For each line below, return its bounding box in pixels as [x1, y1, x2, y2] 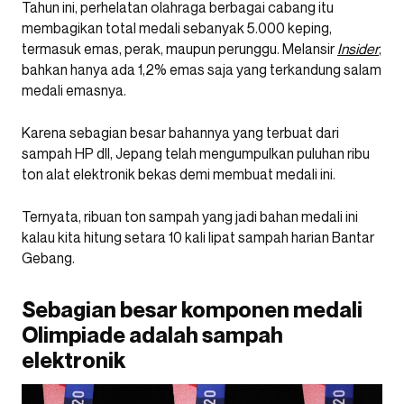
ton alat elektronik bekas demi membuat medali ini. [22, 165, 335, 183]
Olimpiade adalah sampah [22, 322, 283, 348]
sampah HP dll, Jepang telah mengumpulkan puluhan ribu [22, 144, 370, 162]
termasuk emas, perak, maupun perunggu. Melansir [22, 40, 337, 58]
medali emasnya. [22, 81, 126, 99]
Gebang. [22, 249, 75, 267]
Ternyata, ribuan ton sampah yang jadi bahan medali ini [22, 207, 358, 225]
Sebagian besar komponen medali [22, 297, 363, 323]
